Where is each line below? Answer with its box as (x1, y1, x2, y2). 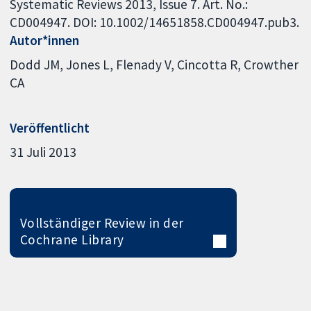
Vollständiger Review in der (19, 214, 184, 231)
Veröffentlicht (10, 119, 90, 136)
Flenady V (116, 56, 171, 74)
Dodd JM (10, 56, 60, 74)
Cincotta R (177, 56, 238, 74)
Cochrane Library (19, 230, 124, 248)
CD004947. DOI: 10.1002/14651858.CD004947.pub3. (10, 13, 300, 31)
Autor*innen (10, 31, 80, 49)
